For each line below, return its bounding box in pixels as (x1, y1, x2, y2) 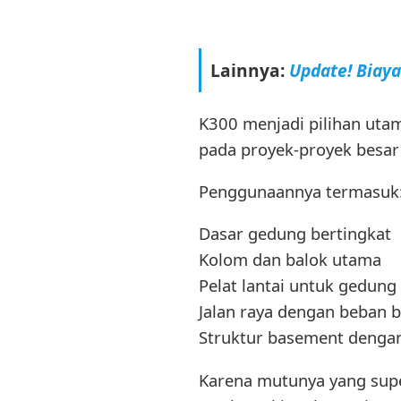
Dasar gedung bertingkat (199, 222, 391, 245)
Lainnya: (209, 57, 289, 82)
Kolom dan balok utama (199, 248, 381, 271)
